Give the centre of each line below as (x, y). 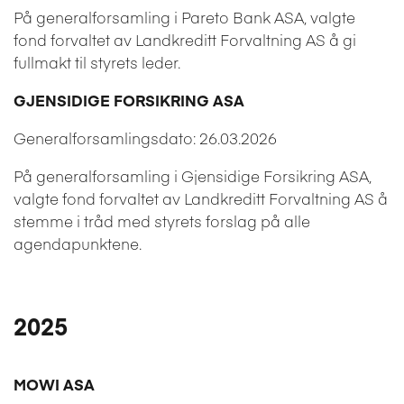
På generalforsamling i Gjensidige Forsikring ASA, (193, 175)
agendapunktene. (78, 243)
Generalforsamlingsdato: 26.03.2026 (145, 138)
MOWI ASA (54, 384)
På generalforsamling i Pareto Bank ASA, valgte (184, 17)
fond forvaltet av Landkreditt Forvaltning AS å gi (185, 39)
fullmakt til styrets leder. (97, 62)
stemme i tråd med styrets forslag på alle (162, 220)
